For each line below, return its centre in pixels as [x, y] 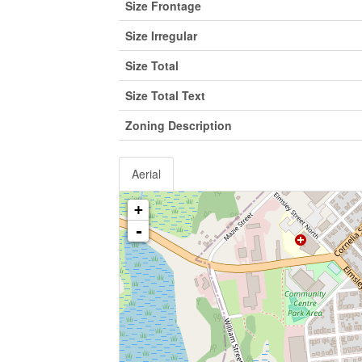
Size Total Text [165, 95]
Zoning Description [179, 125]
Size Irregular [161, 36]
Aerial [146, 174]
